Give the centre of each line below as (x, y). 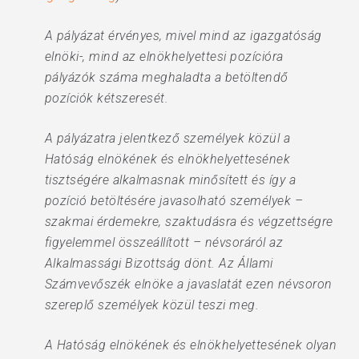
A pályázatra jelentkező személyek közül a (167, 138)
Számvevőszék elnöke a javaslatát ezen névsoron (188, 284)
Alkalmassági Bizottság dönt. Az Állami (159, 263)
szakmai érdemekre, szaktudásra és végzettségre (189, 222)
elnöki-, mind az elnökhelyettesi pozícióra (164, 56)
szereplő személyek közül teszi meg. (152, 305)
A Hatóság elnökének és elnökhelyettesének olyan (191, 345)
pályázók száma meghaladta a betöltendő (166, 77)
